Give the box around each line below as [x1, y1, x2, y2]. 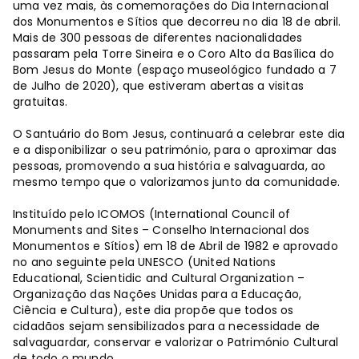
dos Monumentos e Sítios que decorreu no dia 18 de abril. [13, 14, 341, 30]
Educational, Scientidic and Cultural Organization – [13, 270, 305, 287]
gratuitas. [13, 94, 67, 111]
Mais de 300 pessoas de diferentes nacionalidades [13, 30, 303, 46]
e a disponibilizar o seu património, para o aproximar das [13, 142, 337, 159]
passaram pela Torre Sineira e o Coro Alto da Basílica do [13, 46, 335, 63]
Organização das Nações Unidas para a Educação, [13, 286, 302, 303]
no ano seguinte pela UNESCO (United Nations [13, 254, 276, 271]
